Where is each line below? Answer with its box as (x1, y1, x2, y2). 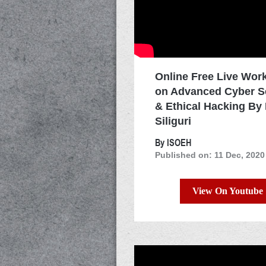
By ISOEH (155, 135, 191, 150)
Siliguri (155, 115, 191, 128)
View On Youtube (192, 186, 264, 197)
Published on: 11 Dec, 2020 (155, 150, 265, 160)
